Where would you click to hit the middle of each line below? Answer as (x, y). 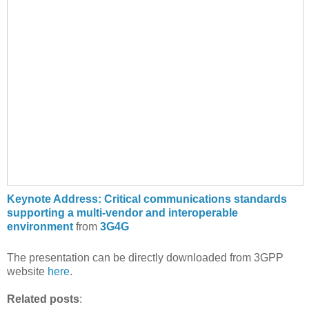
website (27, 272)
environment (40, 227)
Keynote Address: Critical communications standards (147, 199)
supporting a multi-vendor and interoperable (122, 213)
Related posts (43, 299)
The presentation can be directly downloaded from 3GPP (145, 258)
